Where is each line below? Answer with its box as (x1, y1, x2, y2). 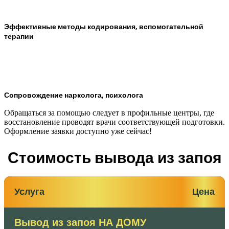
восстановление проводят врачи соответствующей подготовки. (4, 118, 225, 127)
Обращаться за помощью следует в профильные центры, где (4, 108, 214, 118)
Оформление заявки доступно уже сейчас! (4, 127, 152, 136)
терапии (4, 31, 34, 42)
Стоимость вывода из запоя (7, 147, 222, 169)
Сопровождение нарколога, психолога (4, 90, 143, 101)
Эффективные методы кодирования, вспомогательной (4, 21, 203, 32)
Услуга (14, 187, 44, 197)
